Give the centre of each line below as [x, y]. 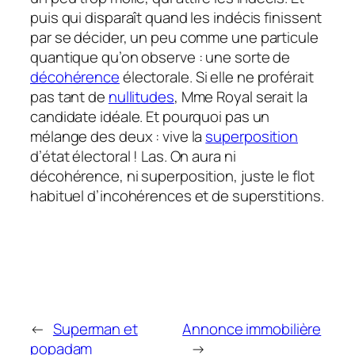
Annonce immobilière [252, 329]
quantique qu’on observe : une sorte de [160, 57]
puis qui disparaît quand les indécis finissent [176, 18]
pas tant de [69, 97]
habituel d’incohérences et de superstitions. [177, 196]
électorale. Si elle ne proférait [216, 77]
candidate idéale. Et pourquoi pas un [150, 117]
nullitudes [141, 97]
